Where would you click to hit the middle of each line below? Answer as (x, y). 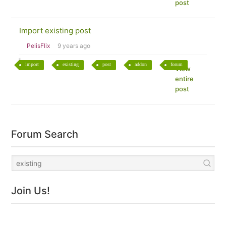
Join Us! (31, 191)
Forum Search (45, 134)
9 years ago (74, 46)
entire (184, 79)
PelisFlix (39, 46)
